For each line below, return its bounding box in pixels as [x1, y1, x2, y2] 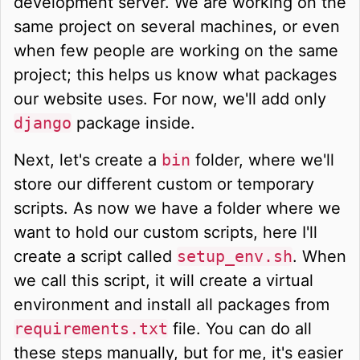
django [14, 112, 72, 133]
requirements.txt [14, 318, 168, 338]
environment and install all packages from [14, 294, 329, 314]
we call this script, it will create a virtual [14, 270, 313, 290]
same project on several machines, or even [14, 16, 340, 36]
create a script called [14, 246, 177, 266]
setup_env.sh [177, 246, 292, 266]
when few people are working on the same [14, 40, 338, 60]
